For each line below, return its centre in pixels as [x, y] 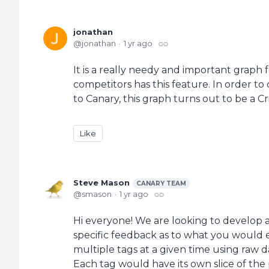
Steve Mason [101, 182]
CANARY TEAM [161, 183]
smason [97, 194]
